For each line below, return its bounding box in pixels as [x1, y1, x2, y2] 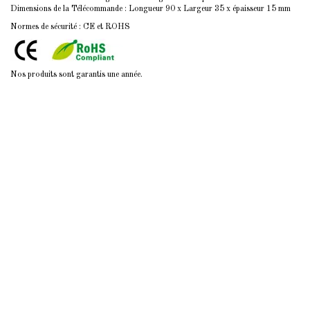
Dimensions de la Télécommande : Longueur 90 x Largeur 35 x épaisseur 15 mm [10, 4, 291, 13]
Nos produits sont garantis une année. [10, 70, 143, 79]
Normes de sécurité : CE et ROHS [10, 22, 130, 31]
